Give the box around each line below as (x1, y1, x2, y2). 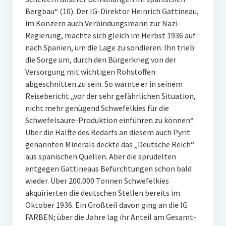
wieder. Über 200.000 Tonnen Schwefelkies (25, 176, 169, 186)
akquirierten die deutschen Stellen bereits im (25, 188, 180, 198)
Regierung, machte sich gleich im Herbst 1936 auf (25, 30, 196, 40)
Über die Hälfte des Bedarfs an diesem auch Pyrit (25, 127, 190, 137)
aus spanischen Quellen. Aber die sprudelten (25, 151, 176, 161)
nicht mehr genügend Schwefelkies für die (25, 103, 169, 113)
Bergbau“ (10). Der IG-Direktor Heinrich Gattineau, (25, 6, 199, 16)
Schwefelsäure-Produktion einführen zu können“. (25, 115, 195, 125)
